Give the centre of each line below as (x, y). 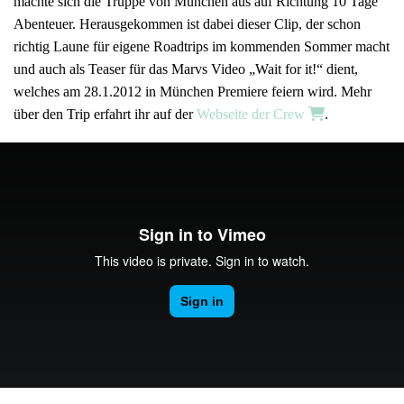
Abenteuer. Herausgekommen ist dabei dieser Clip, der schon (187, 23)
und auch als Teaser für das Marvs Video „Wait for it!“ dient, (186, 69)
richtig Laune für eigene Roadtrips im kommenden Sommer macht (202, 46)
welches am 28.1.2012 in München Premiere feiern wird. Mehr (193, 91)
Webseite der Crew (252, 114)
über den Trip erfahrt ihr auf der (105, 114)
